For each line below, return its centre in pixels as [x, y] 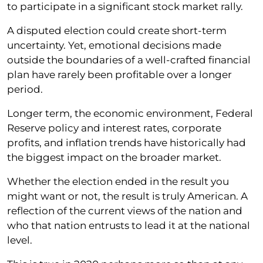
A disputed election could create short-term [117, 30]
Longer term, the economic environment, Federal [130, 113]
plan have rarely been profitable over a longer [119, 74]
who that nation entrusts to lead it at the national [129, 225]
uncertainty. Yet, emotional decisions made [114, 45]
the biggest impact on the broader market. [114, 157]
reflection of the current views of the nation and [125, 210]
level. [20, 240]
